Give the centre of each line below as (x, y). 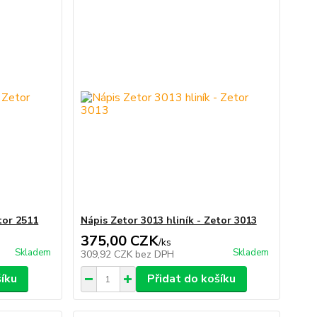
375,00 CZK (119, 241)
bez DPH (154, 254)
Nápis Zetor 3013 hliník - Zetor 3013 (168, 220)
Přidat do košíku (191, 279)
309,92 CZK (108, 254)
